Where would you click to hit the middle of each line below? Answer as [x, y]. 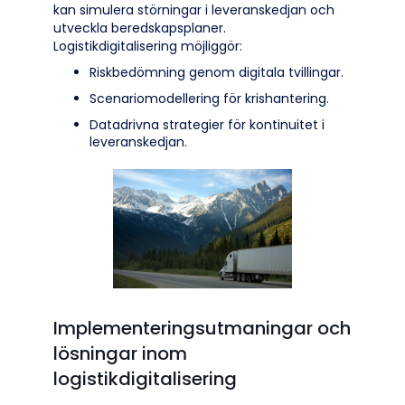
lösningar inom [120, 353]
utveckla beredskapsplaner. [140, 28]
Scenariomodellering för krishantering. [209, 99]
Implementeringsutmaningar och [202, 328]
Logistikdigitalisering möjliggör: [148, 46]
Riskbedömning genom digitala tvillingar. [217, 72]
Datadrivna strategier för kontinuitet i [207, 125]
